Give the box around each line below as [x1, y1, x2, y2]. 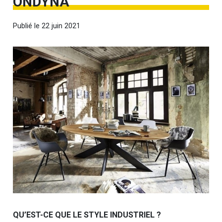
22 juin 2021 [42, 22, 81, 31]
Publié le [13, 22, 42, 31]
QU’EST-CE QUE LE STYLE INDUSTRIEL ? [13, 210, 162, 220]
